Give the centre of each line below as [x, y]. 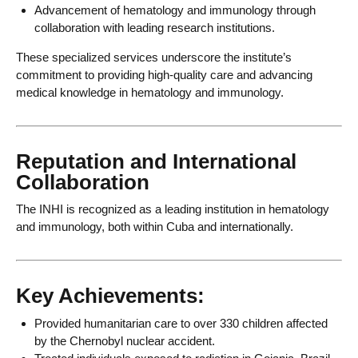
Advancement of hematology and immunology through [175, 10]
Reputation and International [156, 161]
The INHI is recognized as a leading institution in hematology [173, 209]
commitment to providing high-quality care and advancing [164, 74]
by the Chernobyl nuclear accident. [124, 340]
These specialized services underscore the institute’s [154, 57]
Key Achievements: [110, 296]
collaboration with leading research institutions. [154, 27]
